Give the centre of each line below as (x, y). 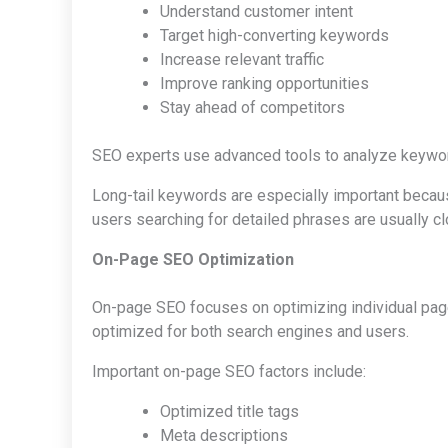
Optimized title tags (229, 411)
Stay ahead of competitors (252, 107)
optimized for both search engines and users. (250, 331)
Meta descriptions (224, 435)
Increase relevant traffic (242, 59)
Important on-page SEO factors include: (229, 371)
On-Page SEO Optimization (193, 259)
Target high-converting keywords (274, 35)
